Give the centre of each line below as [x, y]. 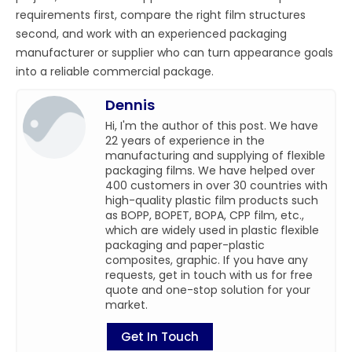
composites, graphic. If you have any [207, 260]
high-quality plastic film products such [212, 201]
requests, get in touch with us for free [209, 275]
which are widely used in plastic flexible [213, 231]
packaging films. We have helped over [211, 171]
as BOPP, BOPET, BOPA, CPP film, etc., [205, 216]
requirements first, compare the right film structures [161, 15]
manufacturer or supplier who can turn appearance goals [175, 53]
